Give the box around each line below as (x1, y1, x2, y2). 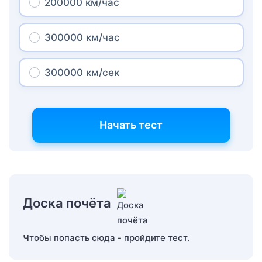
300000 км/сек (44, 67, 119, 79)
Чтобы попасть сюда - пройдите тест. (23, 232, 189, 244)
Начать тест (99, 119, 163, 132)
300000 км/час (44, 32, 120, 44)
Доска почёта (23, 195, 111, 211)
